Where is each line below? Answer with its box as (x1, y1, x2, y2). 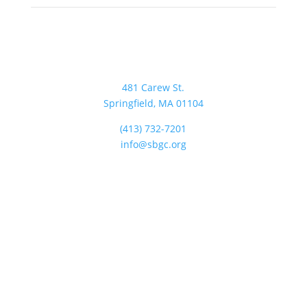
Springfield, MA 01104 (103, 97, 204, 110)
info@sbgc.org (120, 138, 186, 151)
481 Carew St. (122, 81, 185, 95)
